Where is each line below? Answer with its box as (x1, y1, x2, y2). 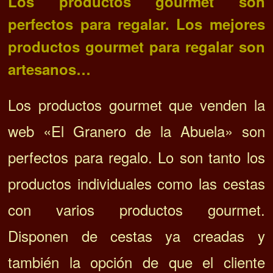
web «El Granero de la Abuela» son (8, 120, 265, 142)
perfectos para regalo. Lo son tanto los (8, 146, 265, 168)
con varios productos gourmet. (8, 199, 265, 221)
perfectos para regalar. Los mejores (8, 13, 265, 35)
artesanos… (8, 58, 91, 80)
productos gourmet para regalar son (8, 36, 265, 57)
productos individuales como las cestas (8, 172, 265, 194)
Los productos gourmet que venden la (8, 94, 265, 116)
